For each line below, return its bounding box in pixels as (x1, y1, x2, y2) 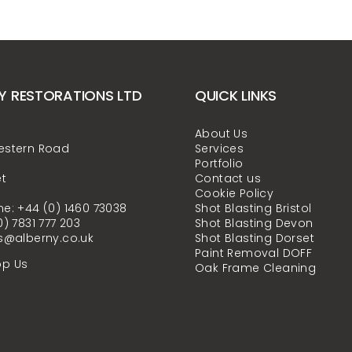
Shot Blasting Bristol (194, 200, 312, 216)
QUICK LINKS (194, 85, 277, 105)
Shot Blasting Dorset (194, 229, 314, 246)
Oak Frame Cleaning (194, 259, 317, 276)
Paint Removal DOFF (194, 244, 313, 261)
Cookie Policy (194, 185, 274, 201)
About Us (194, 125, 248, 141)
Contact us (194, 170, 261, 186)
